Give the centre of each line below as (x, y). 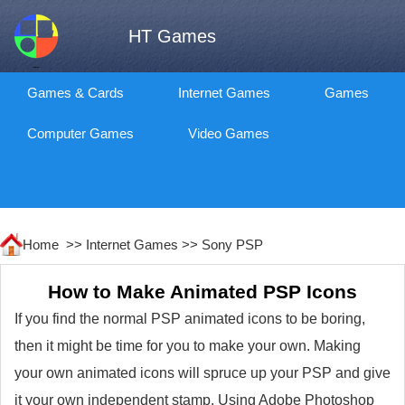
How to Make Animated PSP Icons (202, 292)
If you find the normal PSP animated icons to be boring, (190, 319)
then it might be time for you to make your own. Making (188, 346)
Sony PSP (232, 245)
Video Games (229, 133)
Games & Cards (75, 93)
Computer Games (80, 133)
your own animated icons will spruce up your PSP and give (202, 373)
